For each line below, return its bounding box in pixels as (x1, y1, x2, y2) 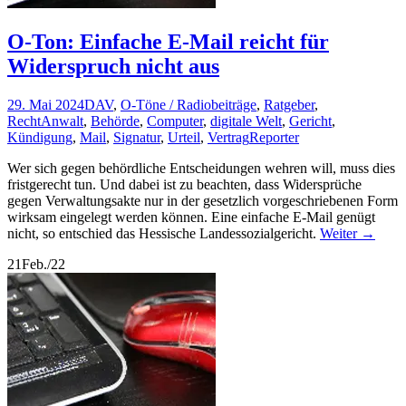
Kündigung (7, 130, 72, 146)
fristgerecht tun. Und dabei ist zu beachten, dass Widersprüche (7, 177, 362, 193)
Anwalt (41, 113, 83, 130)
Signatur (113, 130, 160, 146)
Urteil (168, 130, 200, 146)
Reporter (249, 130, 299, 146)
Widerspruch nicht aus (7, 54, 219, 79)
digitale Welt (210, 113, 282, 130)
